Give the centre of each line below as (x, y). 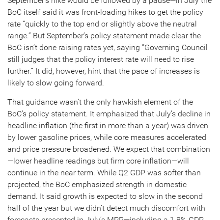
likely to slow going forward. (56, 83)
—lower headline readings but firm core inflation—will (98, 161)
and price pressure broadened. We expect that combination (109, 149)
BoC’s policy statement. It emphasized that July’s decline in (109, 114)
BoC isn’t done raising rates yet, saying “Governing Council (108, 47)
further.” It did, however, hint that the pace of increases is (104, 71)
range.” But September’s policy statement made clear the (104, 36)
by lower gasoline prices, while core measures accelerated (107, 137)
